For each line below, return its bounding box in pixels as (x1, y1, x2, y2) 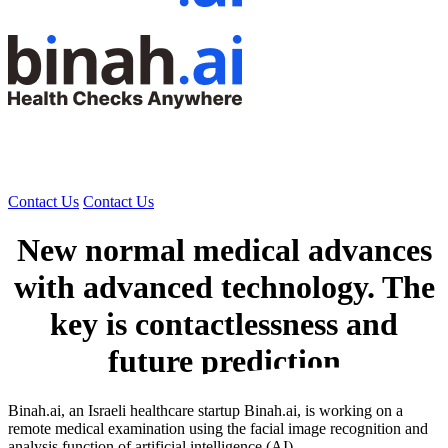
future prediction (107, 343, 341, 380)
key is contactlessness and (50, 306, 398, 343)
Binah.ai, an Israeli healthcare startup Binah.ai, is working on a (8, 401, 403, 419)
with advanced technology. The (13, 269, 435, 306)
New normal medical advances (16, 232, 432, 269)
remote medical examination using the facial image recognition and (8, 419, 428, 437)
